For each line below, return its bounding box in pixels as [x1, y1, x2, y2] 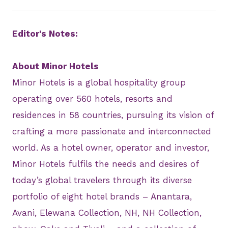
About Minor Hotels [12, 61, 99, 72]
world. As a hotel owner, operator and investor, [12, 142, 209, 153]
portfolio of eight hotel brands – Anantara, [12, 191, 192, 202]
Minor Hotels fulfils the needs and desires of [12, 159, 198, 169]
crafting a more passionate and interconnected [12, 126, 211, 137]
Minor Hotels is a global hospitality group [12, 77, 186, 88]
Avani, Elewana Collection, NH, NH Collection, [12, 208, 202, 218]
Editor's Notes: [12, 28, 78, 39]
